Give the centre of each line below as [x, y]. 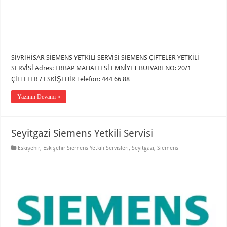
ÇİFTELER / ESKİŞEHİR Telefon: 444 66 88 [71, 79]
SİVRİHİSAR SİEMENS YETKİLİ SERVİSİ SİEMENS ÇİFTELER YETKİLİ [105, 57]
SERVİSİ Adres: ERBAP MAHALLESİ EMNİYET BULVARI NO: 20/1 [101, 68]
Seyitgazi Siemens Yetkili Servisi [82, 133]
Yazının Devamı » [39, 97]
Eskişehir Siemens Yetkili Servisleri [86, 148]
